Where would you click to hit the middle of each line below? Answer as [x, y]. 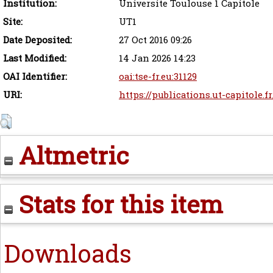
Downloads [68, 253]
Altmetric [71, 155]
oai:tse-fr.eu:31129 [158, 77]
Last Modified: [35, 58]
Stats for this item [118, 204]
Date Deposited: [37, 40]
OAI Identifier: [35, 77]
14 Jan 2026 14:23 [157, 58]
